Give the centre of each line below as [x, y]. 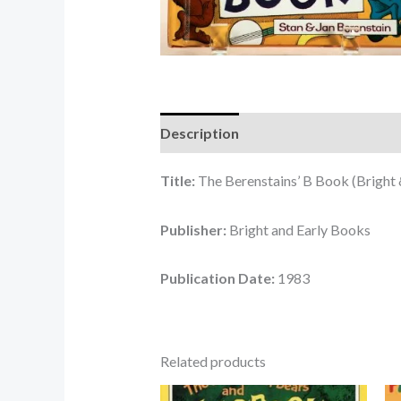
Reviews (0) [293, 133]
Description [199, 133]
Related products [213, 362]
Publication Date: [217, 278]
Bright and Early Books [299, 229]
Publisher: [193, 229]
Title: [177, 181]
